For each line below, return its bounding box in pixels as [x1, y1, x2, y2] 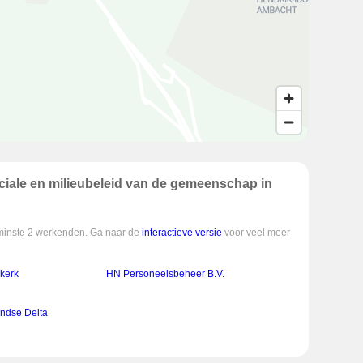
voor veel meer [222, 227, 290, 239]
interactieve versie [142, 227, 222, 239]
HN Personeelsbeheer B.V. [106, 268, 225, 280]
